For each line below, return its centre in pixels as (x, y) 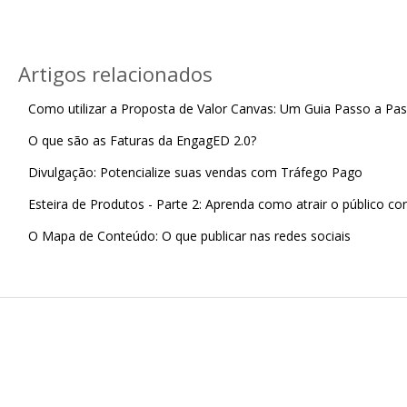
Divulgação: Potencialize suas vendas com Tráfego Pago (195, 172)
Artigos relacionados (115, 73)
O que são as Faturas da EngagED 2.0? (142, 140)
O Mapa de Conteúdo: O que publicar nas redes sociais (189, 235)
